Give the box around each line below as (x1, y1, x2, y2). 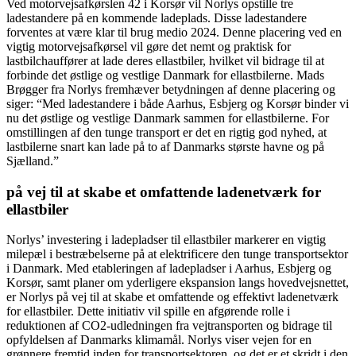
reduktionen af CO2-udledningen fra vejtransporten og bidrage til (6, 319, 332, 333)
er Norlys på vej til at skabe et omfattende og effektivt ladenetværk (6, 290, 339, 304)
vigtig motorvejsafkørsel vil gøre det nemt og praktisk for (6, 39, 291, 53)
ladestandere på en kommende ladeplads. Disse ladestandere (6, 10, 307, 25)
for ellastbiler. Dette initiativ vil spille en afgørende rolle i (6, 304, 290, 319)
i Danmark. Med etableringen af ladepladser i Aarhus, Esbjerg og (6, 261, 331, 276)
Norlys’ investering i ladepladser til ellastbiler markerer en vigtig (6, 233, 326, 247)
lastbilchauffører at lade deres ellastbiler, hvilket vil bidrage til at (6, 53, 324, 68)
